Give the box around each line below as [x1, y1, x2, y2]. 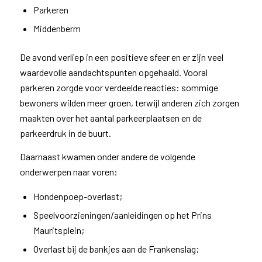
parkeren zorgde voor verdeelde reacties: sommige [19, 82, 218, 93]
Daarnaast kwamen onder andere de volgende [19, 150, 195, 162]
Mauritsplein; [33, 225, 84, 236]
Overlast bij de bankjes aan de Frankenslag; [33, 243, 199, 255]
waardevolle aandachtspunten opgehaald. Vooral [19, 67, 208, 78]
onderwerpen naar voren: [19, 166, 118, 177]
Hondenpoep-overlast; [33, 191, 122, 202]
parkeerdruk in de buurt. [19, 127, 111, 139]
